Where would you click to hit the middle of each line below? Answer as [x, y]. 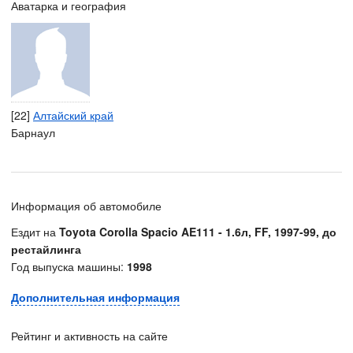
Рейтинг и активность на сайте [89, 336]
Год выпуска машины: [69, 266]
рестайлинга [46, 249]
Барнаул [33, 132]
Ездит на [35, 232]
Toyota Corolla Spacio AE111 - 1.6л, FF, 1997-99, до [198, 232]
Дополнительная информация [95, 297]
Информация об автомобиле [86, 206]
